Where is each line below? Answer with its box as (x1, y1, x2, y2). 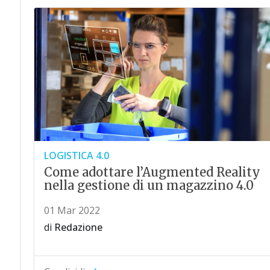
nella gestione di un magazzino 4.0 (43, 178, 254, 193)
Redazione (54, 221, 102, 234)
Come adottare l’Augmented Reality (43, 165, 260, 180)
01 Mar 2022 (43, 204, 100, 218)
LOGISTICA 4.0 (43, 149, 109, 163)
